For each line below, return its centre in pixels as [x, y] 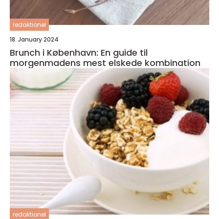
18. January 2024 [34, 40]
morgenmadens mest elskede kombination [105, 63]
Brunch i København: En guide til [79, 53]
